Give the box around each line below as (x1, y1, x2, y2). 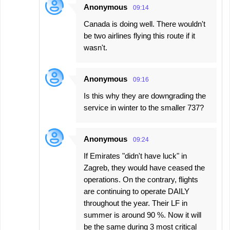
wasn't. (84, 43, 107, 52)
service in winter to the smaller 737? (84, 103, 204, 112)
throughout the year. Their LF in (84, 199, 187, 208)
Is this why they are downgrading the (84, 91, 206, 101)
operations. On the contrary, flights (84, 175, 198, 184)
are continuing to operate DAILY (84, 187, 189, 196)
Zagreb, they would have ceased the (84, 163, 205, 172)
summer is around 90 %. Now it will (84, 210, 201, 220)
